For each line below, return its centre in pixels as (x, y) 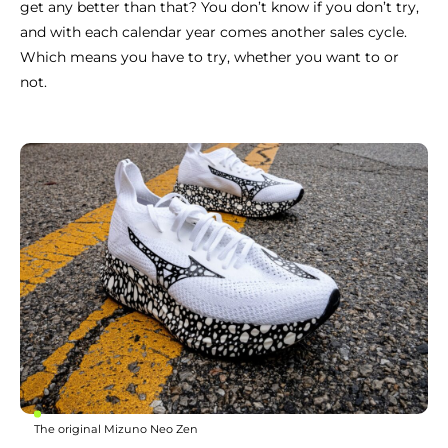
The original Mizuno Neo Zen (116, 429)
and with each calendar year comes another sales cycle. (213, 31)
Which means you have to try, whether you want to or (209, 56)
